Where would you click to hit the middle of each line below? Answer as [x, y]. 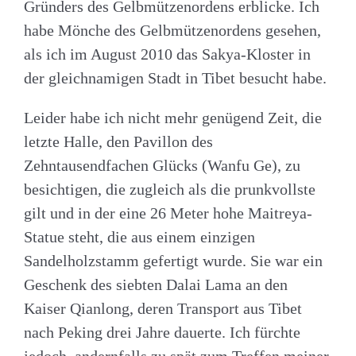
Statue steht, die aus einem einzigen [139, 236]
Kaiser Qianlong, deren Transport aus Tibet [163, 308]
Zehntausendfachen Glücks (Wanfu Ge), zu [162, 165]
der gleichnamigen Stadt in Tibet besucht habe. [175, 77]
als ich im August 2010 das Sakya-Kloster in [167, 54]
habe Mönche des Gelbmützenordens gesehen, [172, 30]
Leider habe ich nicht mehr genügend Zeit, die [173, 117]
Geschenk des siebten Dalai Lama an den [156, 284]
